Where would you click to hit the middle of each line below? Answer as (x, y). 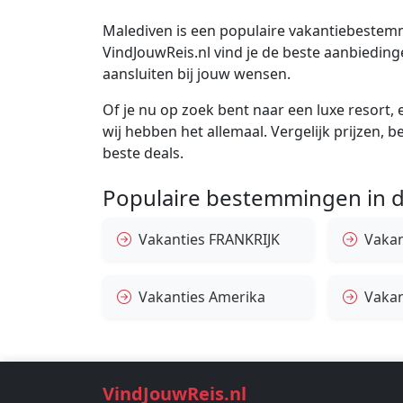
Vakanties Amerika (202, 296)
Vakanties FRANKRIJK (209, 239)
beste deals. (143, 152)
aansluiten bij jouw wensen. (197, 73)
